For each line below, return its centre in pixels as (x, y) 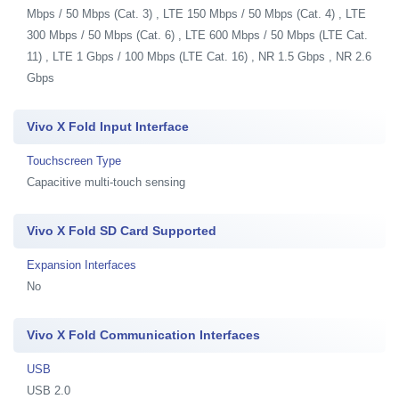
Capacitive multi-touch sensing (106, 182)
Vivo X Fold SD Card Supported (122, 231)
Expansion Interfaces (81, 265)
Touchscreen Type (74, 161)
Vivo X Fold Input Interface (108, 126)
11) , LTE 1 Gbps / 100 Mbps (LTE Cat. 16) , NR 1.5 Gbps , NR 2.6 (199, 57)
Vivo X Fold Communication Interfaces (143, 335)
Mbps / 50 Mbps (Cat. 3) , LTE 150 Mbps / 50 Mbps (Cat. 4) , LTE (196, 14)
